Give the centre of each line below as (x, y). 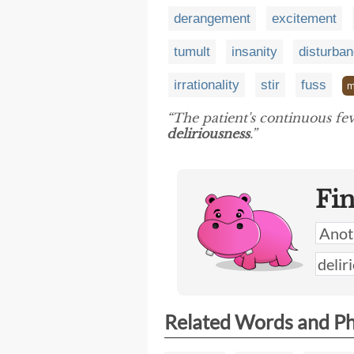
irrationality (207, 85)
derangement (212, 18)
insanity (254, 51)
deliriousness (208, 133)
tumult (192, 51)
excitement (304, 18)
